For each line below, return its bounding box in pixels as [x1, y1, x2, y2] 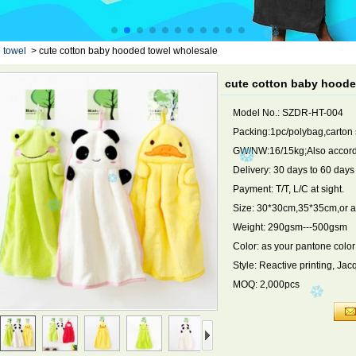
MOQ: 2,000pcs [233, 279, 300, 290]
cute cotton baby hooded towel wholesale [39, 45, 218, 56]
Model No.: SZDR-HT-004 [233, 107, 343, 118]
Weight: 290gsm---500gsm [233, 222, 347, 233]
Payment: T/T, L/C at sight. [233, 184, 344, 195]
